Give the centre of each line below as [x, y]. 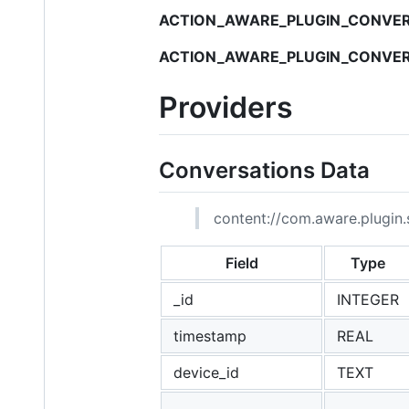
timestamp [210, 336]
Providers [226, 107]
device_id [206, 372]
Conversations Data [264, 171]
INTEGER [368, 299]
